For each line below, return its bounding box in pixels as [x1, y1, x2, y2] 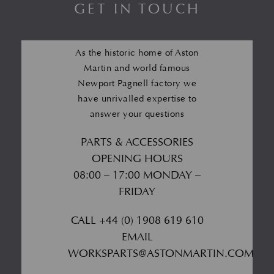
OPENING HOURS [91, 151, 183, 166]
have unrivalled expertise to [78, 92, 196, 105]
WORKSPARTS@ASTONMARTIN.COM [67, 246, 254, 261]
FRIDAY [119, 184, 155, 199]
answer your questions [89, 108, 185, 120]
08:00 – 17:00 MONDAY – [73, 168, 201, 182]
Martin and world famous [84, 62, 190, 74]
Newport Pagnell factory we [78, 77, 196, 89]
